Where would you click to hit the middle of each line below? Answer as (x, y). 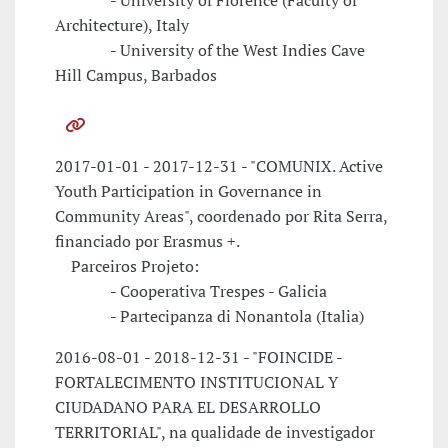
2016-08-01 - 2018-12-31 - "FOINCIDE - (198, 357)
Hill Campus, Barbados (136, 75)
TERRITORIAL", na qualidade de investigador (215, 432)
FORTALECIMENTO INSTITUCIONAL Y (196, 382)
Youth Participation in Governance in (188, 191)
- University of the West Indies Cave (210, 50)
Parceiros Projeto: (127, 266)
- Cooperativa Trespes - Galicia (191, 291)
